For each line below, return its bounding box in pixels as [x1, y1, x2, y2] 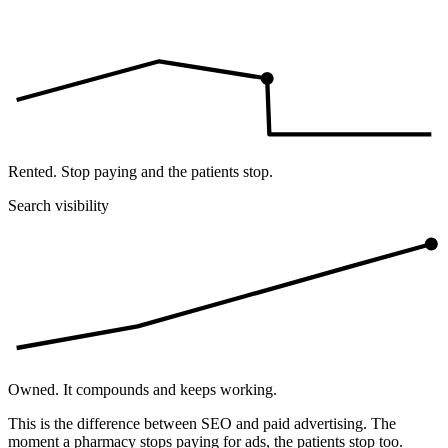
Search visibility [8, 197, 109, 215]
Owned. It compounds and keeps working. [8, 381, 277, 398]
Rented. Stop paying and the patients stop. [8, 163, 273, 181]
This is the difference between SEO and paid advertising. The [8, 415, 396, 432]
